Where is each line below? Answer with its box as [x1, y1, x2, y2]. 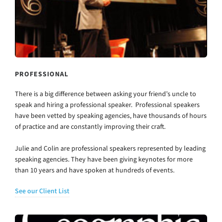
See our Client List [15, 186, 69, 196]
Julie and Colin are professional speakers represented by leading [15, 144, 206, 154]
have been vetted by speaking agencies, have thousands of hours [15, 111, 207, 121]
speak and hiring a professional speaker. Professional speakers [15, 100, 200, 110]
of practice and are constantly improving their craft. [15, 122, 166, 132]
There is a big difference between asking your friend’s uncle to [15, 89, 196, 99]
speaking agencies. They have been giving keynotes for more [15, 155, 193, 165]
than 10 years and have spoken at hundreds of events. [15, 166, 174, 175]
